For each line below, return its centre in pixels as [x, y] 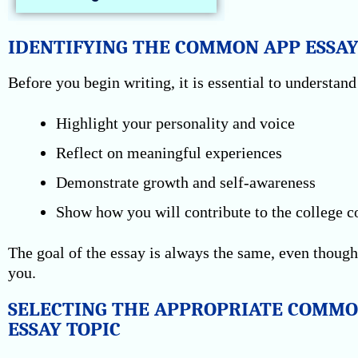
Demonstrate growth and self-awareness [186, 182]
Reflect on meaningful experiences [169, 153]
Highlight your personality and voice [175, 123]
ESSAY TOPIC [64, 329]
